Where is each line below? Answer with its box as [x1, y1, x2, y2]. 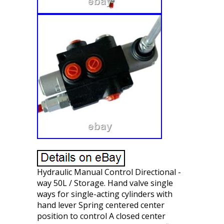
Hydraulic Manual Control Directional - [37, 166, 181, 177]
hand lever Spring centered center [37, 199, 164, 210]
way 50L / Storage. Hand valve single [37, 177, 173, 188]
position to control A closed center [37, 210, 165, 221]
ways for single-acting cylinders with [37, 188, 172, 199]
